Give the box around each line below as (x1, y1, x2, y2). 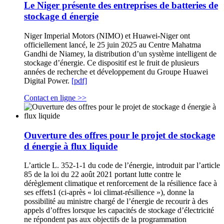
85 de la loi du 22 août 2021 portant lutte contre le (24, 170, 181, 179)
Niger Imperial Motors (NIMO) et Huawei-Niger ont (24, 31, 190, 40)
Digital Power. (24, 76, 71, 85)
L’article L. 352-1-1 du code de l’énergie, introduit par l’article (24, 161, 220, 170)
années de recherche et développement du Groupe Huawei (24, 67, 208, 76)
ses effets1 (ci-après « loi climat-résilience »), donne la (24, 188, 194, 197)
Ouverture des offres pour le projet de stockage (24, 129, 215, 140)
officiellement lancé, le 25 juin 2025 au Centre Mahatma (24, 40, 201, 49)
